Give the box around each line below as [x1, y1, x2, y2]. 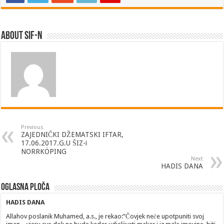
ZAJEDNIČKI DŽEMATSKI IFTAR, [21, 130, 124, 139]
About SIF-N [1, 30, 42, 42]
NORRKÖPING [21, 147, 67, 156]
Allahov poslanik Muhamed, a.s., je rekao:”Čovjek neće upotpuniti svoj [6, 212, 204, 220]
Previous [21, 124, 44, 131]
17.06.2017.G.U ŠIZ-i [21, 139, 87, 147]
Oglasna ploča [1, 182, 50, 193]
